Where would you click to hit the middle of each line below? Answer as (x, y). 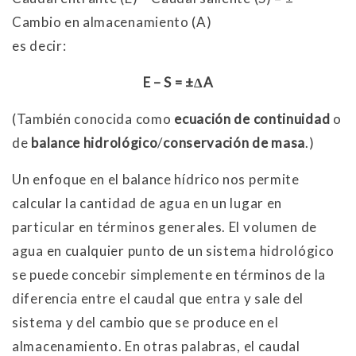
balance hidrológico (95, 142)
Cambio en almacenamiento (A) (112, 21)
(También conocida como (93, 118)
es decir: (39, 45)
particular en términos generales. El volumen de (164, 226)
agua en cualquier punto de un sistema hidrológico (173, 250)
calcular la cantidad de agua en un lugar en (147, 203)
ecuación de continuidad (253, 118)
